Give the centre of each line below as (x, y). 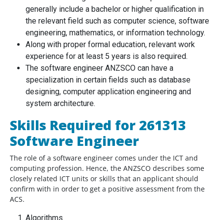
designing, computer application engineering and (108, 92)
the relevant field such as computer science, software (117, 21)
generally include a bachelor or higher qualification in (115, 9)
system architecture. (60, 104)
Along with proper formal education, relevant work (110, 45)
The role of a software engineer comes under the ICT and (104, 158)
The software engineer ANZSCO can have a (99, 68)
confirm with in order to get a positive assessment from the (107, 189)
